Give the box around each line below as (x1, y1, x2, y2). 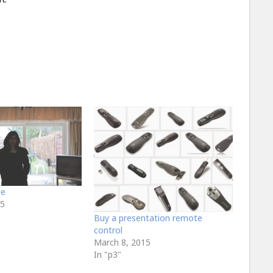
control (94, 224, 122, 236)
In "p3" (94, 248, 121, 260)
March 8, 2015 (94, 236, 151, 248)
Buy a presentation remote (94, 211, 202, 224)
